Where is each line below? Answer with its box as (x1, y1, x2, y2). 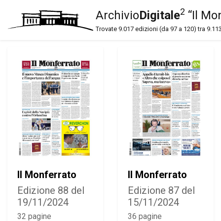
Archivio (96, 8, 139, 22)
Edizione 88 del (17, 184, 84, 196)
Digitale (139, 8, 180, 22)
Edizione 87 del (128, 184, 195, 196)
